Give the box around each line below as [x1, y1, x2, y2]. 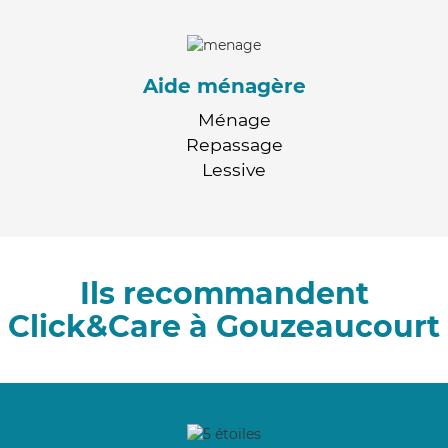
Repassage [185, 133, 283, 155]
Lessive [202, 158, 266, 180]
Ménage [197, 108, 271, 130]
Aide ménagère [142, 73, 306, 98]
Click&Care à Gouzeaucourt [8, 307, 440, 345]
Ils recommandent [79, 274, 369, 312]
